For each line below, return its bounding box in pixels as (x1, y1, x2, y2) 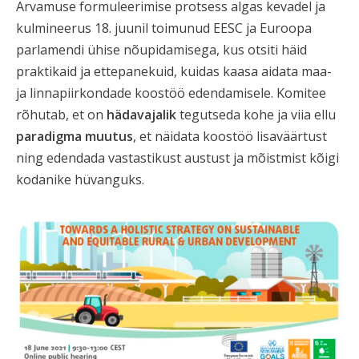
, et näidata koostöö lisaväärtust (133, 127, 327, 145)
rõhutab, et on (16, 106, 107, 123)
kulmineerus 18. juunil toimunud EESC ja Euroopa (16, 19, 312, 37)
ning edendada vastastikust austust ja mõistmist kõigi (16, 149, 339, 167)
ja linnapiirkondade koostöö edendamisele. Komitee (16, 84, 326, 102)
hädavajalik (107, 106, 176, 123)
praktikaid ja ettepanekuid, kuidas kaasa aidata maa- (16, 63, 332, 80)
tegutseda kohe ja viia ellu (176, 106, 336, 123)
